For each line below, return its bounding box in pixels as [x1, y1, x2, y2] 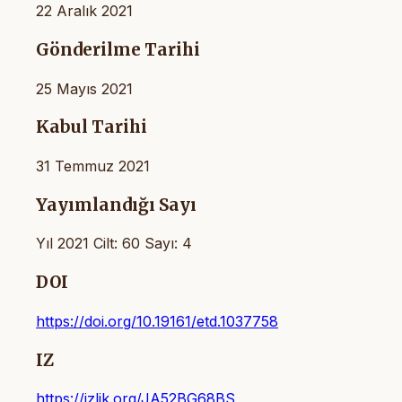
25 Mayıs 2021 [36, 79, 133, 98]
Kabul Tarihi [36, 117, 147, 138]
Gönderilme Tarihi [36, 39, 200, 60]
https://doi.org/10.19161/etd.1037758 [36, 311, 278, 330]
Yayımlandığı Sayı [36, 194, 197, 215]
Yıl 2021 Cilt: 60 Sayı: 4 [36, 234, 192, 253]
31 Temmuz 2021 [36, 157, 150, 176]
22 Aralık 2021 [36, 2, 133, 21]
